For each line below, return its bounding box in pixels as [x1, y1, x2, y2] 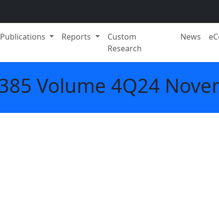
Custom [108, 31, 137, 42]
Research [108, 43, 142, 54]
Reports [62, 31, 93, 42]
